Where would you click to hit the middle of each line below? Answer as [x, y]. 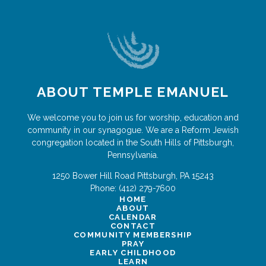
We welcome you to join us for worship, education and [133, 118]
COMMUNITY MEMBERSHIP [133, 235]
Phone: [104, 189]
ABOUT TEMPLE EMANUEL [133, 92]
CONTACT [133, 226]
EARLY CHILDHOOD [133, 253]
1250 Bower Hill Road [93, 176]
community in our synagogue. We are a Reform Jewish [133, 130]
